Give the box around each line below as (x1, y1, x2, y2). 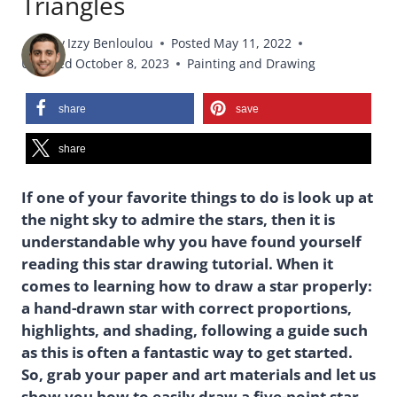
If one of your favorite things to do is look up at (21, 187, 373, 208)
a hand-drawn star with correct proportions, (21, 298, 352, 319)
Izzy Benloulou (67, 35, 154, 52)
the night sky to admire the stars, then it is (21, 209, 335, 230)
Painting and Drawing (187, 54, 316, 72)
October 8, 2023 (75, 54, 170, 72)
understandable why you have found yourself (21, 231, 362, 253)
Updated (21, 54, 73, 72)
